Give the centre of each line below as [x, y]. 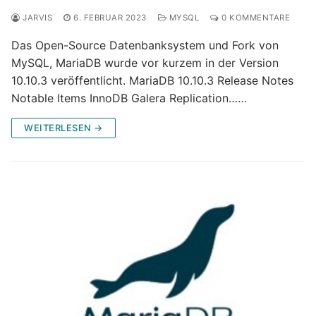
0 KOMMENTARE [254, 17]
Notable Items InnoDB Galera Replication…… [129, 98]
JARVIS [36, 17]
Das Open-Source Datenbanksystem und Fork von [145, 45]
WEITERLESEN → [63, 127]
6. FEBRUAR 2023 [110, 17]
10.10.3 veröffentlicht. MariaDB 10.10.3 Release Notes [152, 80]
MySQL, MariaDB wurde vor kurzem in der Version [145, 62]
